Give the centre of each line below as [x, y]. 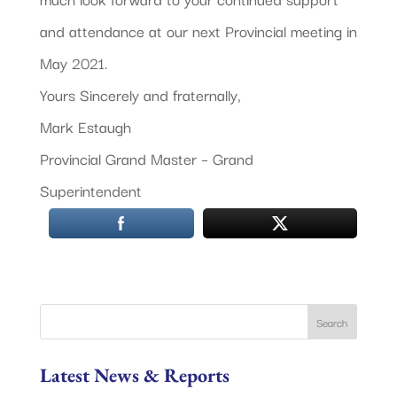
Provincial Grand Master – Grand [146, 158]
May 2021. [73, 62]
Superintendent [90, 190]
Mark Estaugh [85, 126]
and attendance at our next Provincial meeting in [198, 30]
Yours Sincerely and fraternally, [140, 94]
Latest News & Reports [134, 375]
